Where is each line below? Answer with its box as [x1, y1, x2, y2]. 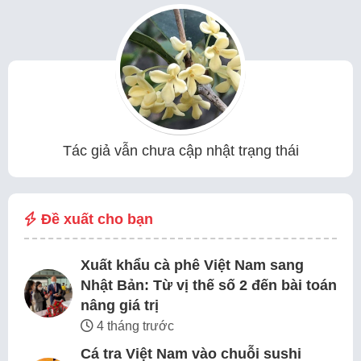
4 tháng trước [93, 319, 174, 334]
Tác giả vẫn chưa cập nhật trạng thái [62, 143, 299, 160]
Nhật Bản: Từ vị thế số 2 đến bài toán [81, 277, 337, 294]
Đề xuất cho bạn [37, 211, 153, 228]
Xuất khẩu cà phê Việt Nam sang [81, 257, 304, 274]
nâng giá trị [81, 297, 159, 314]
